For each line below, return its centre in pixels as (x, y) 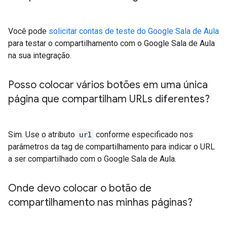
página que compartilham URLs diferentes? (109, 99)
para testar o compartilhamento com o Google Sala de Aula (111, 44)
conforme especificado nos (143, 135)
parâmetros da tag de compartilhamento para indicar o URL (111, 147)
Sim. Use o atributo (43, 135)
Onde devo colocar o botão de (80, 188)
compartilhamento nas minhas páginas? (100, 203)
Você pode (28, 31)
